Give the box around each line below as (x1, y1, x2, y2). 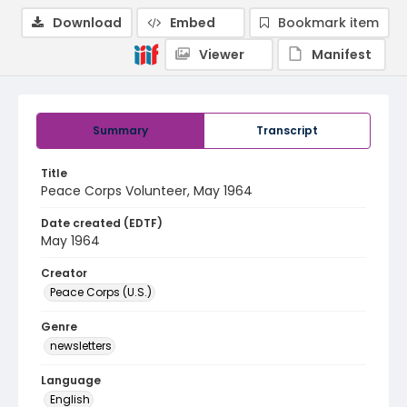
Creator (41, 265, 87, 281)
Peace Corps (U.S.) (50, 284, 152, 300)
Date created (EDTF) (41, 215, 163, 231)
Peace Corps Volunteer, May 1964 (41, 182, 253, 200)
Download (53, 14, 122, 32)
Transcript (256, 123, 318, 138)
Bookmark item (278, 14, 379, 32)
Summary (93, 123, 148, 138)
